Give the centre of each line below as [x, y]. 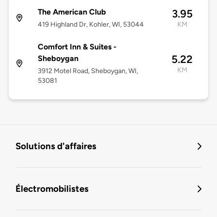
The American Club [72, 12]
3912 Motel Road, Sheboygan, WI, [88, 71]
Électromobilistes [52, 189]
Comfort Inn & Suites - [77, 47]
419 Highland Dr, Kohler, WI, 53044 [91, 25]
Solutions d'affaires [56, 146]
